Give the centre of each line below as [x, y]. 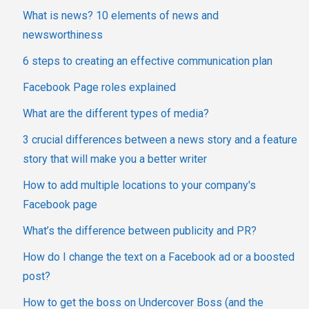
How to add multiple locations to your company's [139, 186]
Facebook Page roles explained [99, 88]
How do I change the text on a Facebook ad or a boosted [159, 257]
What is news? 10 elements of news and [121, 16]
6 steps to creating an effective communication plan [148, 61]
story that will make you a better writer [115, 159]
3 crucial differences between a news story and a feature [160, 140]
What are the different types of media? [116, 114]
